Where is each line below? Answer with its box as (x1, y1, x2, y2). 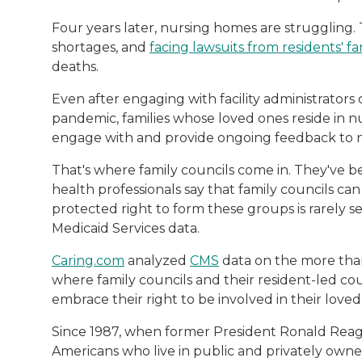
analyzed (124, 253, 190, 269)
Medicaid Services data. (52, 221, 200, 237)
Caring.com (52, 253, 124, 269)
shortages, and (52, 40, 149, 56)
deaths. (52, 59, 99, 75)
